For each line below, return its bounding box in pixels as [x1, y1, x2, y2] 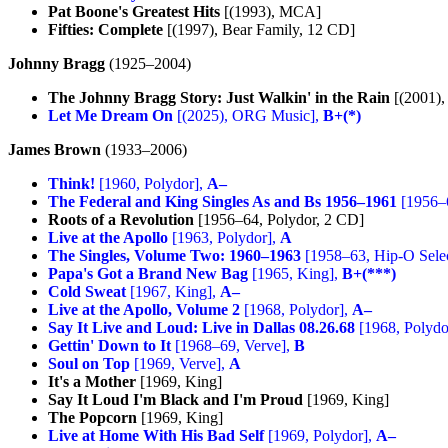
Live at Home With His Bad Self [48, 426, 264, 444]
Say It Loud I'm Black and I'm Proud [48, 390, 303, 408]
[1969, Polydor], [264, 426, 376, 444]
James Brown [8, 140, 101, 158]
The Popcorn [48, 408, 137, 426]
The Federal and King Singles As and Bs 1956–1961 [48, 192, 397, 210]
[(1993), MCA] [220, 2, 321, 20]
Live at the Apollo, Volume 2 [48, 300, 240, 318]
